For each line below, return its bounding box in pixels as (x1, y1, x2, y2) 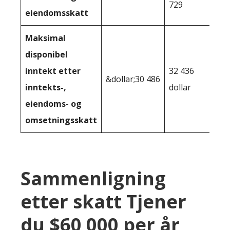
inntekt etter (25, 65, 81, 77)
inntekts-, (25, 82, 66, 93)
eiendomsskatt (25, 7, 88, 19)
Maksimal (25, 32, 66, 44)
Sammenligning (21, 166, 166, 191)
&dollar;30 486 (106, 73, 160, 85)
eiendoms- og (25, 98, 82, 110)
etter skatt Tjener (21, 189, 186, 215)
